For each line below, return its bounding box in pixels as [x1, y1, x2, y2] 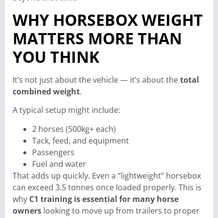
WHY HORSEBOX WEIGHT [13, 9, 203, 30]
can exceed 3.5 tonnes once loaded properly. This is [13, 182, 201, 193]
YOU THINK [13, 46, 99, 67]
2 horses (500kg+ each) [32, 123, 116, 134]
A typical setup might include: [13, 105, 120, 116]
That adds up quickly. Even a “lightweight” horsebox [13, 170, 201, 181]
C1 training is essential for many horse [29, 193, 179, 204]
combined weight [13, 86, 80, 97]
